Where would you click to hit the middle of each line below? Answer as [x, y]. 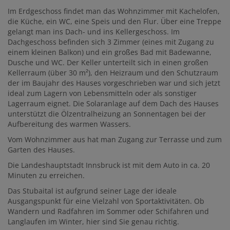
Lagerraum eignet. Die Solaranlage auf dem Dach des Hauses [113, 104]
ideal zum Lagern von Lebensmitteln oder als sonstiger [102, 93]
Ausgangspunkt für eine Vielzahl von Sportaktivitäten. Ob [106, 201]
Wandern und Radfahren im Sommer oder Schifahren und [108, 212]
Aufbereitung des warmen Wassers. [69, 124]
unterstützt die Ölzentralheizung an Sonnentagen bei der [107, 114]
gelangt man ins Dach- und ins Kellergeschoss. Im [94, 32]
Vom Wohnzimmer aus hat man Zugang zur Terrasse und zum [115, 140]
